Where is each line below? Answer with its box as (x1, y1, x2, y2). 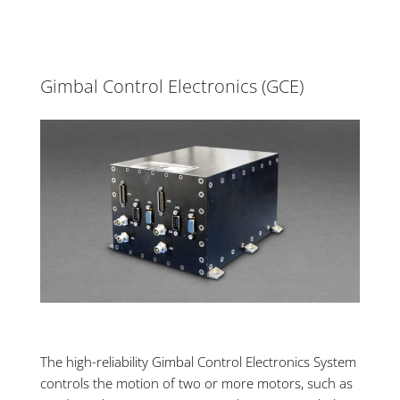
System (313, 352, 356, 371)
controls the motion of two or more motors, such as (40, 373, 353, 392)
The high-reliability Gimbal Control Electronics (40, 352, 313, 371)
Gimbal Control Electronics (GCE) (40, 74, 304, 99)
